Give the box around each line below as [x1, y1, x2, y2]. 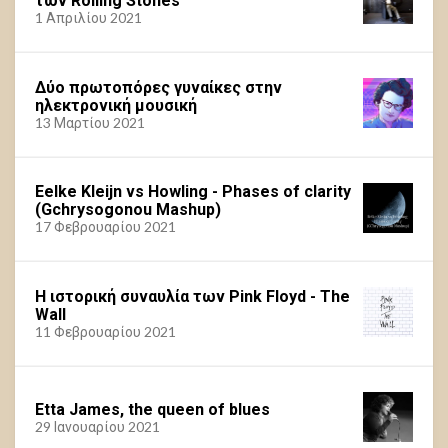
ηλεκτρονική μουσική [35, 95, 197, 115]
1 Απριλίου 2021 [35, 9, 142, 26]
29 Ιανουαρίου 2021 [35, 418, 160, 435]
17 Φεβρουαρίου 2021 [35, 218, 176, 235]
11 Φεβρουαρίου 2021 [35, 322, 176, 340]
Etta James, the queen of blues [35, 400, 270, 419]
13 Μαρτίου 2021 [35, 113, 145, 131]
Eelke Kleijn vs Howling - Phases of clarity [35, 182, 351, 201]
